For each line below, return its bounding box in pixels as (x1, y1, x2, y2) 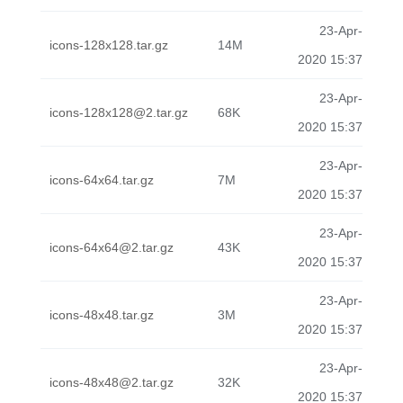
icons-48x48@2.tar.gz (49, 375, 174, 390)
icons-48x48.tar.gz (49, 308, 154, 322)
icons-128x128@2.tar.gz (49, 105, 188, 120)
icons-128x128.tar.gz (49, 38, 168, 52)
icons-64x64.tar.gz (49, 173, 154, 187)
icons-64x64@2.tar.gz (49, 240, 174, 255)
